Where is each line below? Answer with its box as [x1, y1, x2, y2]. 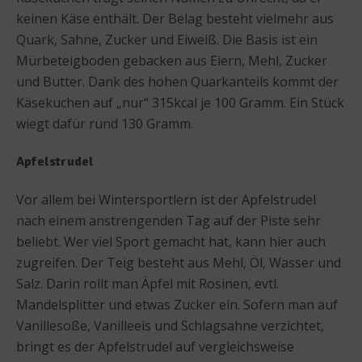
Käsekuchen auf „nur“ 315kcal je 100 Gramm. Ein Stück [16, 93, 344, 112]
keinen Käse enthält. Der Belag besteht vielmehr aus [16, 9, 334, 27]
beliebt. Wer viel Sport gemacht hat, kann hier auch [16, 232, 326, 250]
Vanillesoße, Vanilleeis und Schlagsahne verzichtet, [16, 316, 324, 335]
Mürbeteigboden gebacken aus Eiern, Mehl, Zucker [16, 51, 327, 69]
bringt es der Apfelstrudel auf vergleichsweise [16, 337, 294, 356]
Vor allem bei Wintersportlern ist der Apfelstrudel [16, 190, 316, 208]
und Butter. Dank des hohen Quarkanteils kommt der [16, 72, 339, 90]
